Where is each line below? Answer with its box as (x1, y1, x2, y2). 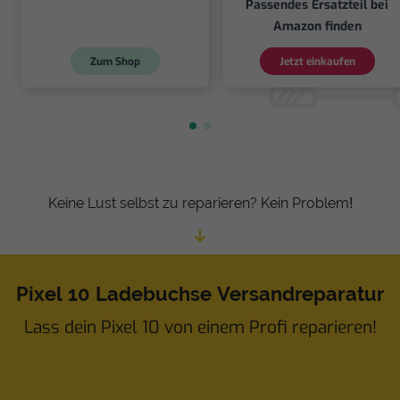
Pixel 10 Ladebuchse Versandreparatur (15, 283, 385, 306)
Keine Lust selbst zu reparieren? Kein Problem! (47, 196, 353, 212)
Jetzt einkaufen (279, 54, 355, 69)
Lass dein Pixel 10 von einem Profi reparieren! (23, 316, 377, 339)
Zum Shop (90, 54, 140, 69)
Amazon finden (272, 18, 362, 36)
